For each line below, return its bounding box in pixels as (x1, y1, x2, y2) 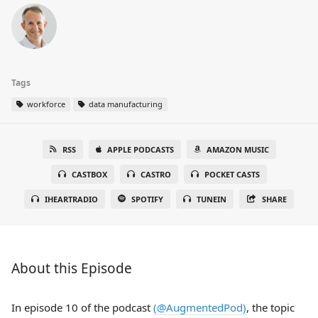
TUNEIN (197, 194, 227, 204)
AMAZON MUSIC (206, 144, 269, 155)
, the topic (246, 300, 295, 314)
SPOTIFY (131, 194, 164, 204)
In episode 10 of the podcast (11, 300, 153, 314)
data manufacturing (87, 99, 163, 109)
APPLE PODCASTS (106, 144, 174, 155)
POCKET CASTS (204, 169, 260, 180)
